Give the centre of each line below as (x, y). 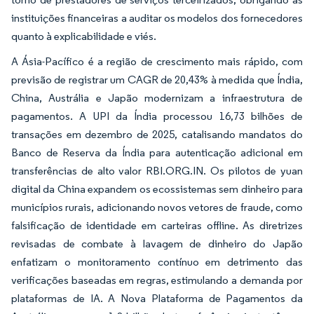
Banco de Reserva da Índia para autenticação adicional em (157, 152)
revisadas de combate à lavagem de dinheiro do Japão (157, 243)
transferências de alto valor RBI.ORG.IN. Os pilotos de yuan (157, 170)
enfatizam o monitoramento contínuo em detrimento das (157, 261)
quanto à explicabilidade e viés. (84, 36)
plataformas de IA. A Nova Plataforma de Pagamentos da (157, 298)
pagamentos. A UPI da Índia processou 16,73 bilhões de (157, 116)
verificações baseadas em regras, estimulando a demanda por (157, 280)
